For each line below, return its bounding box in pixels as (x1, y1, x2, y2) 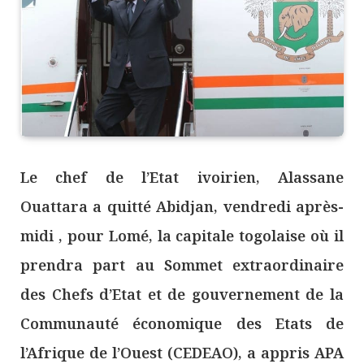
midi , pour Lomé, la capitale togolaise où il (20, 226, 344, 246)
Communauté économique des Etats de (20, 314, 344, 334)
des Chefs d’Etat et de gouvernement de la (20, 284, 344, 305)
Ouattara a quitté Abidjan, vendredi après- (20, 197, 344, 217)
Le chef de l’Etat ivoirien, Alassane (20, 167, 344, 188)
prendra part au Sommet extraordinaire (20, 255, 344, 275)
